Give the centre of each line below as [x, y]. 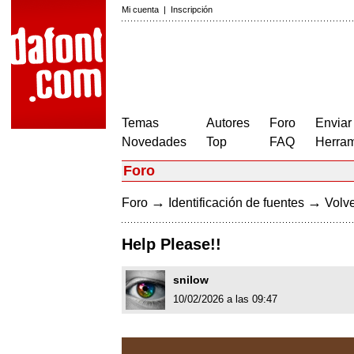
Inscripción [192, 9]
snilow [191, 280]
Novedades [154, 142]
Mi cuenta [140, 9]
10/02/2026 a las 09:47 [225, 299]
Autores [228, 123]
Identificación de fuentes [236, 203]
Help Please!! [171, 245]
